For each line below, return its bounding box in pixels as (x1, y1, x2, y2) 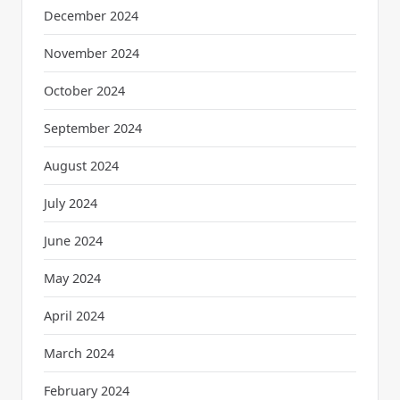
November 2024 (44, 44, 139, 62)
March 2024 (44, 344, 114, 362)
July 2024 (44, 194, 97, 212)
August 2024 (44, 156, 119, 174)
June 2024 (44, 231, 103, 249)
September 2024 (44, 119, 142, 137)
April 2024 (44, 306, 104, 324)
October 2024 (44, 81, 125, 99)
